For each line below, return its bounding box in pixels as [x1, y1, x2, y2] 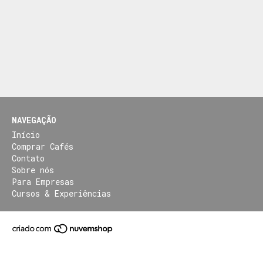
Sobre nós [12, 164, 54, 176]
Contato [12, 153, 45, 164]
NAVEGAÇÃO [12, 114, 56, 126]
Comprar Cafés [12, 141, 73, 152]
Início [12, 129, 40, 140]
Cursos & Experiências [12, 188, 111, 199]
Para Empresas [12, 176, 74, 187]
